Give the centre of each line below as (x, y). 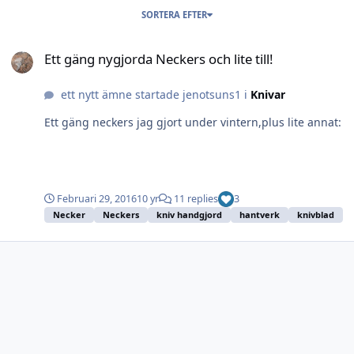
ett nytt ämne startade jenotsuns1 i (154, 94)
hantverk (260, 215)
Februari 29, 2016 (97, 199)
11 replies (195, 199)
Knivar (267, 94)
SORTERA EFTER (174, 14)
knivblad (316, 215)
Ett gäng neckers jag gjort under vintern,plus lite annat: (193, 122)
